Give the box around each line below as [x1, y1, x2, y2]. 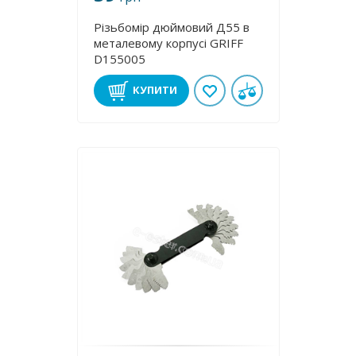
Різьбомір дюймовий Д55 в [93, 19, 250, 35]
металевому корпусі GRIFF [93, 35, 243, 51]
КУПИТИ [132, 83, 177, 97]
